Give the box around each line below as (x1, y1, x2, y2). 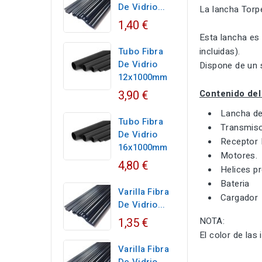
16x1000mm (118, 141, 168, 154)
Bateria (220, 177, 250, 191)
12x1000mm (118, 71, 168, 84)
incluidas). (199, 45, 240, 58)
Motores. (220, 149, 258, 163)
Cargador (220, 191, 258, 205)
